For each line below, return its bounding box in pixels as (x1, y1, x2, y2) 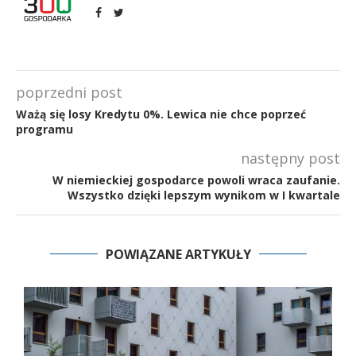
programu (16, 121, 73, 137)
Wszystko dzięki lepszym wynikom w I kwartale (68, 187, 340, 203)
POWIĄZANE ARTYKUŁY (105, 245, 251, 263)
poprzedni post (16, 82, 122, 102)
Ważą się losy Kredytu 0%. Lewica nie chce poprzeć (16, 106, 306, 122)
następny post (241, 148, 340, 168)
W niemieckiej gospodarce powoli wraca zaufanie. (52, 172, 340, 188)
